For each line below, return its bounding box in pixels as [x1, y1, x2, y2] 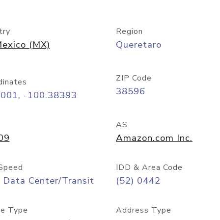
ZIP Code [116, 73, 152, 83]
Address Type [116, 205, 171, 216]
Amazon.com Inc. [116, 132, 192, 144]
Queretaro [116, 38, 162, 51]
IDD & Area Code [116, 162, 183, 173]
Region [116, 26, 143, 37]
